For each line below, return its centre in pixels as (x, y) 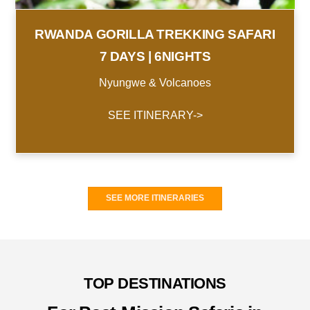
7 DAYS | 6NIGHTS (155, 56)
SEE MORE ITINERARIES (155, 198)
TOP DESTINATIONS (155, 283)
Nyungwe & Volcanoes (155, 83)
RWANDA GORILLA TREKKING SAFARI (155, 34)
